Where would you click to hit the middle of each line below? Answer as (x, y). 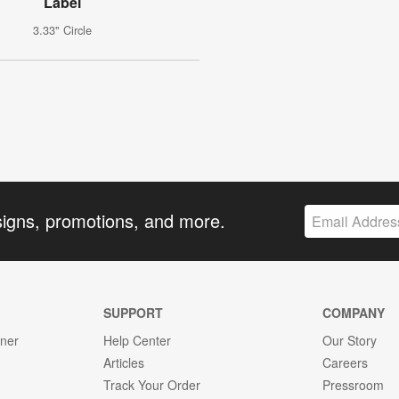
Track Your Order (151, 384)
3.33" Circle (62, 30)
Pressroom (354, 384)
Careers (346, 362)
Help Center (137, 340)
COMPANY (354, 312)
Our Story (350, 340)
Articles (123, 362)
